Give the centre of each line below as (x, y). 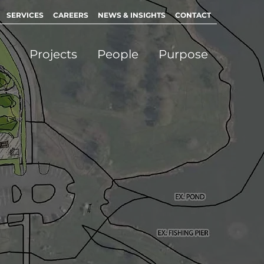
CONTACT (193, 15)
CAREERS (71, 15)
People (118, 54)
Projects (53, 54)
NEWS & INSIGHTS (132, 15)
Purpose (183, 54)
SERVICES (25, 15)
